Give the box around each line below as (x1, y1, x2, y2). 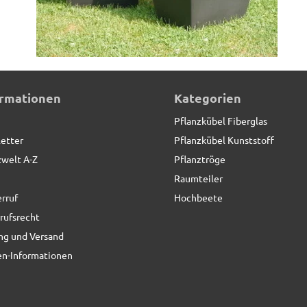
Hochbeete (174, 191, 223, 204)
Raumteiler (174, 172, 223, 185)
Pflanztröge (174, 153, 225, 166)
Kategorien (174, 90, 241, 106)
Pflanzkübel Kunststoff (174, 134, 274, 147)
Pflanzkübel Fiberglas (174, 114, 267, 127)
